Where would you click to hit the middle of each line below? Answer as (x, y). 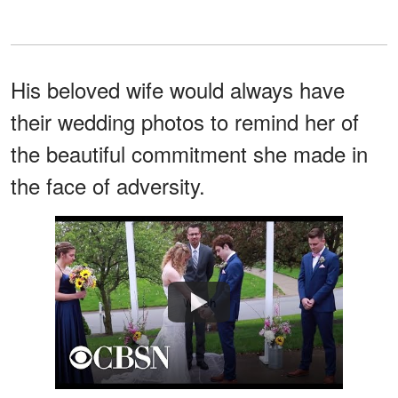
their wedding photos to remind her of (185, 121)
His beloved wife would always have (178, 89)
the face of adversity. (108, 185)
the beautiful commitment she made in (189, 153)
